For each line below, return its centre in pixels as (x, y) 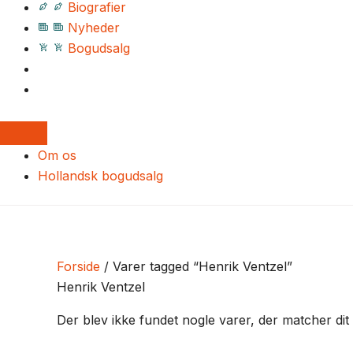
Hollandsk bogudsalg (100, 176)
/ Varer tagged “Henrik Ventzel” (196, 266)
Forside (78, 266)
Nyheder (94, 28)
